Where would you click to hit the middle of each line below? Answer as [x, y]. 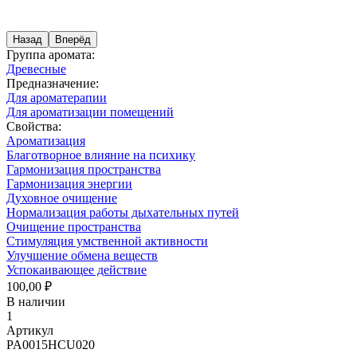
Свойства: [34, 126]
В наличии [36, 301]
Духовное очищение [62, 198]
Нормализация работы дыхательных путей [123, 212]
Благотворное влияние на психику [101, 155]
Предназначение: [53, 83]
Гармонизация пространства [84, 169]
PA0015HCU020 [51, 344]
